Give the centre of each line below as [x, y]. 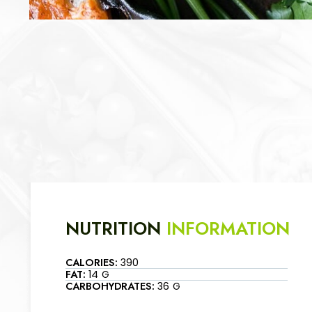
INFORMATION [228, 229]
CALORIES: [92, 263]
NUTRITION [116, 229]
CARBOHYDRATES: [110, 286]
